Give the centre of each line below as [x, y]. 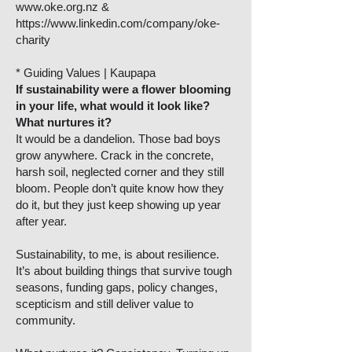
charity [33, 40]
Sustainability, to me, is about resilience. [117, 254]
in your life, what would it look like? [113, 106]
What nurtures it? [64, 122]
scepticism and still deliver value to [104, 304]
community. [46, 320]
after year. [41, 221]
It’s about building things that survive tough [124, 271]
